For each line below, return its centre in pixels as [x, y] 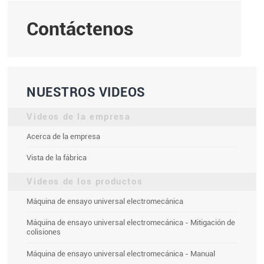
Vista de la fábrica [57, 157]
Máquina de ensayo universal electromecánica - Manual [121, 253]
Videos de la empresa [79, 116]
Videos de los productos [85, 182]
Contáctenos [80, 29]
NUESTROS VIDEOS [86, 92]
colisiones [44, 232]
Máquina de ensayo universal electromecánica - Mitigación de [131, 222]
